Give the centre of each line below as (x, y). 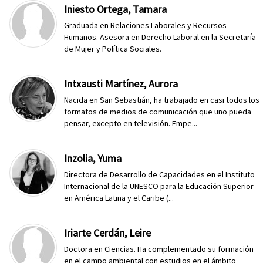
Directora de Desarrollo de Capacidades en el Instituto (160, 174)
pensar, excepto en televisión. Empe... (131, 123)
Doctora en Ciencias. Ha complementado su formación (159, 249)
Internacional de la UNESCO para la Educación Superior (159, 186)
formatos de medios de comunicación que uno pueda (158, 112)
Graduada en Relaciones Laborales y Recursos (146, 25)
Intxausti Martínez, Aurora (121, 84)
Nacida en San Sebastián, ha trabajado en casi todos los (162, 100)
